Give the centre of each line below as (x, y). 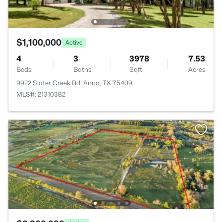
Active (74, 42)
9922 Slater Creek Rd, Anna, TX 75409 (74, 83)
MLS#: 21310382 (41, 94)
